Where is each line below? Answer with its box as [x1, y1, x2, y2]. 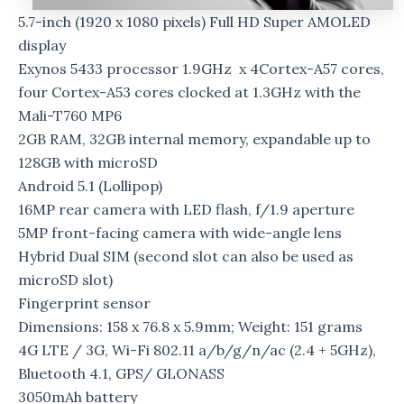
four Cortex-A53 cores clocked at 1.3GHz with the [18, 83, 361, 102]
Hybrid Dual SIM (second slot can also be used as [18, 247, 353, 266]
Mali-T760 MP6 [18, 106, 122, 125]
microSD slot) [18, 271, 113, 289]
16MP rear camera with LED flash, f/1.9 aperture [18, 200, 354, 219]
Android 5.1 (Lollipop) [18, 177, 162, 196]
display [18, 36, 66, 55]
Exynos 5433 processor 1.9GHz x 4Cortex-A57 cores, [18, 60, 384, 78]
